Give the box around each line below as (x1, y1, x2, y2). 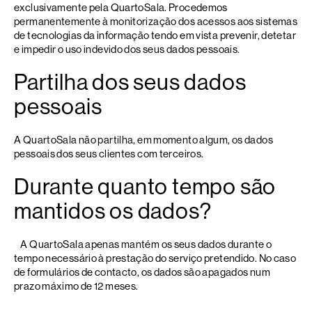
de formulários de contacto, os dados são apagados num (14, 266, 270, 278)
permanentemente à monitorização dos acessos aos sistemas (14, 15, 297, 27)
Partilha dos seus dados (14, 70, 247, 95)
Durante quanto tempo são (14, 174, 276, 199)
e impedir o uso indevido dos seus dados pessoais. (14, 43, 240, 55)
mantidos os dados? (14, 198, 212, 224)
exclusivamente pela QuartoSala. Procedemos (14, 1, 228, 13)
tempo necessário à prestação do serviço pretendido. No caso (14, 252, 297, 264)
